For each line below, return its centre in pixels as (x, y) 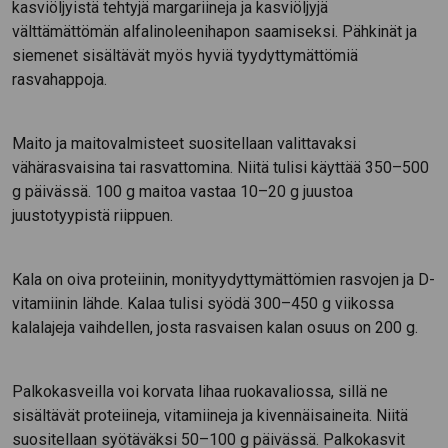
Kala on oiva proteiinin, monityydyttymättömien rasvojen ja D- (223, 279)
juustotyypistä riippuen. (92, 215)
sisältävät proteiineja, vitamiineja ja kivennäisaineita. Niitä (210, 415)
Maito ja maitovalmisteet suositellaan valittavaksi (184, 143)
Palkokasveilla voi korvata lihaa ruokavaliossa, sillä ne (200, 391)
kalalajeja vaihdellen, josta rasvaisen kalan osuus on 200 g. (215, 327)
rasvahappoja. (59, 79)
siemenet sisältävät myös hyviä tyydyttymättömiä (185, 55)
